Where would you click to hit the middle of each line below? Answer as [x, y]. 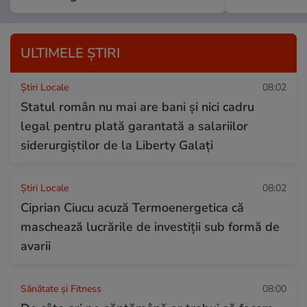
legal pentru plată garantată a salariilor [134, 126]
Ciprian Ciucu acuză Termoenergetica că [132, 207]
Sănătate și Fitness [61, 288]
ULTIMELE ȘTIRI [70, 53]
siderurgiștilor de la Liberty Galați [117, 145]
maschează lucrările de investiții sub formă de [150, 226]
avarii [36, 246]
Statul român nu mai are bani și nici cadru [137, 107]
